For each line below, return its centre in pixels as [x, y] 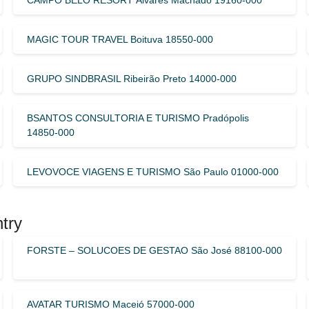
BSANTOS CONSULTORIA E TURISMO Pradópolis [138, 118]
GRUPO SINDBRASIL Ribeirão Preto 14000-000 [131, 78]
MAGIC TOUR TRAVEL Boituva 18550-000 [120, 39]
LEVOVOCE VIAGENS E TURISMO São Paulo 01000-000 [152, 171]
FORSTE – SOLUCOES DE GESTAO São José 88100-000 [154, 250]
